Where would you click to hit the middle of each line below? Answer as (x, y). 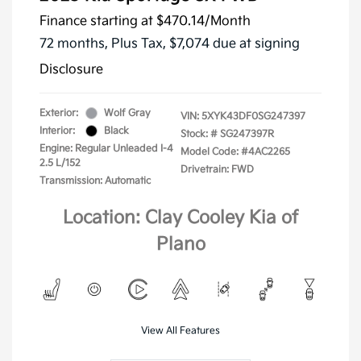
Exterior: (59, 113)
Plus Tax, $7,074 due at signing (205, 44)
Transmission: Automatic (95, 180)
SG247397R (247, 134)
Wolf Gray (127, 113)
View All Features (180, 330)
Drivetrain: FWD (217, 169)
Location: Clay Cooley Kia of (180, 218)
